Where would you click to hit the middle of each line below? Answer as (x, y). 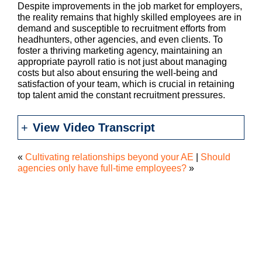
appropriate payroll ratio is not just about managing (122, 62)
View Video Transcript (94, 128)
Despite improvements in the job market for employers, (130, 6)
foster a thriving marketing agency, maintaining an (120, 51)
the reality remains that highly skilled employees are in (130, 18)
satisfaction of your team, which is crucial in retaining (126, 84)
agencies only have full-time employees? (102, 168)
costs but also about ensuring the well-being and (118, 73)
